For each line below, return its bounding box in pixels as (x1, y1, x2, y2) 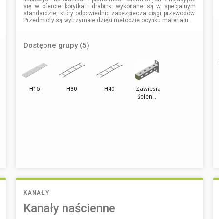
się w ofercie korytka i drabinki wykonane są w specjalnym (23, 2, 196, 10)
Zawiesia (135, 85, 161, 92)
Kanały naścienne (23, 201, 116, 215)
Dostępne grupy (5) (23, 41, 90, 50)
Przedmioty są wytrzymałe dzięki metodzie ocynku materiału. (23, 16, 190, 23)
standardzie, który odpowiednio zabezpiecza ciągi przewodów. (23, 9, 196, 17)
